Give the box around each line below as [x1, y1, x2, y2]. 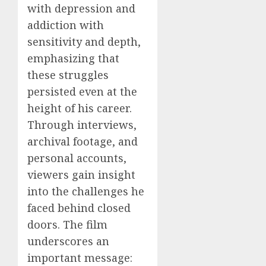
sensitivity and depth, [27, 34, 141, 49]
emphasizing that [27, 50, 119, 65]
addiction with [27, 17, 104, 32]
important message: [27, 250, 132, 265]
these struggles [27, 67, 109, 82]
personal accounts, [27, 150, 126, 165]
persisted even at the [27, 84, 137, 99]
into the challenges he [27, 183, 144, 198]
